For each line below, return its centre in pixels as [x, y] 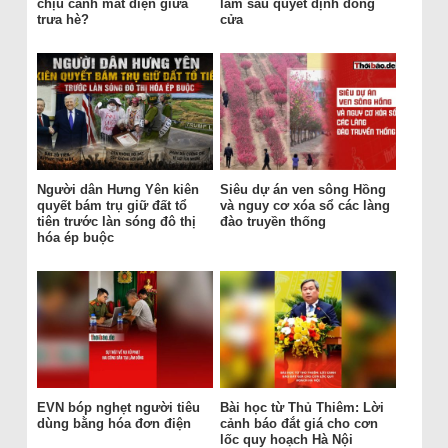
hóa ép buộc [75, 238]
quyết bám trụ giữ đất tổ [111, 206]
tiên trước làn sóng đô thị [116, 222]
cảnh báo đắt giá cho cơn [298, 424]
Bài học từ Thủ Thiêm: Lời [301, 408]
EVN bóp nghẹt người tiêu [118, 408]
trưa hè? [62, 20]
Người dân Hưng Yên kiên [117, 190]
